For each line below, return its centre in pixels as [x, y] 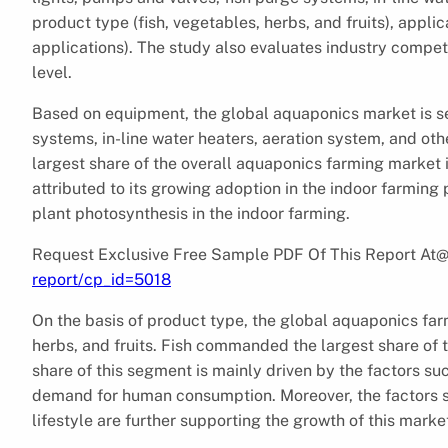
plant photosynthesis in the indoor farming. [191, 213]
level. [52, 72]
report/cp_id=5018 [101, 279]
